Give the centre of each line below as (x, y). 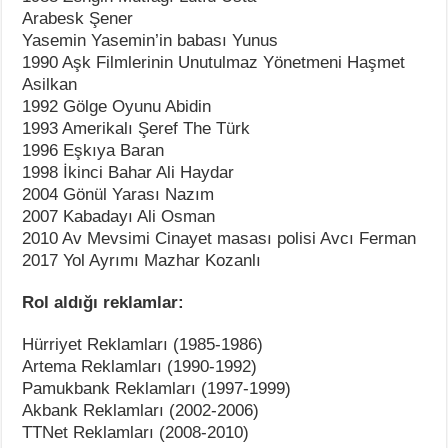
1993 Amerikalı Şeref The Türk (136, 128)
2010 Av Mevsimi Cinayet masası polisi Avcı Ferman (219, 238)
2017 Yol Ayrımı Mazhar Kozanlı (142, 260)
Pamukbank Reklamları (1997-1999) (157, 388)
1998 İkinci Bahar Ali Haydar (128, 172)
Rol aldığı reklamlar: (103, 302)
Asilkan (50, 84)
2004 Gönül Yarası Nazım (118, 194)
